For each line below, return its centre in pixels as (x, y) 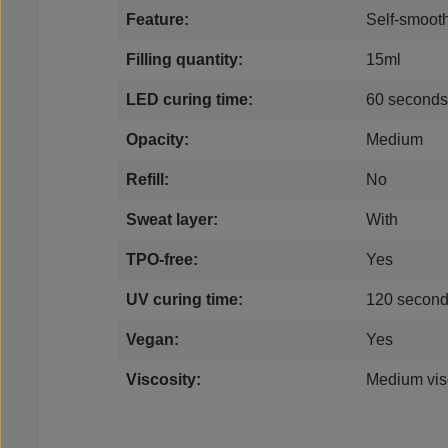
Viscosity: (163, 380)
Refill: (147, 180)
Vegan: (152, 340)
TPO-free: (162, 260)
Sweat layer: (172, 220)
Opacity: (157, 140)
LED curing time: (189, 100)
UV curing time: (184, 300)
